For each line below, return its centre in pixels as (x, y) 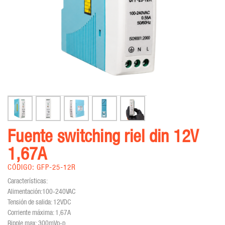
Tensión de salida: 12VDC (39, 202)
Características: (28, 181)
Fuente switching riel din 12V (103, 136)
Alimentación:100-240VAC (41, 191)
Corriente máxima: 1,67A (39, 212)
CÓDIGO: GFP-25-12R (42, 167)
